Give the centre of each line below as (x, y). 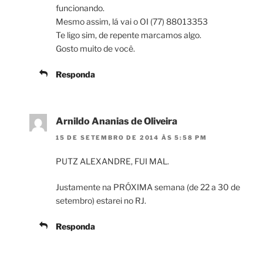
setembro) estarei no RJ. (101, 201)
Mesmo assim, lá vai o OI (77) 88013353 (132, 21)
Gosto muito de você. (95, 48)
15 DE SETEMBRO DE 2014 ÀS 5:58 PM (131, 138)
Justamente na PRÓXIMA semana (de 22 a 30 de (148, 187)
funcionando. (80, 8)
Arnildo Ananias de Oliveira (117, 121)
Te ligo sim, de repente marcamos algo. (129, 35)
